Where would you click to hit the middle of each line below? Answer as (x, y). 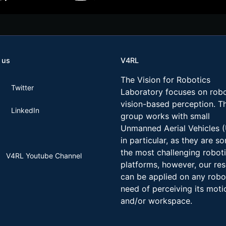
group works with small (165, 116)
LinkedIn (25, 110)
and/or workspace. (156, 201)
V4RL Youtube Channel (44, 156)
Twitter (22, 88)
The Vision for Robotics (165, 80)
